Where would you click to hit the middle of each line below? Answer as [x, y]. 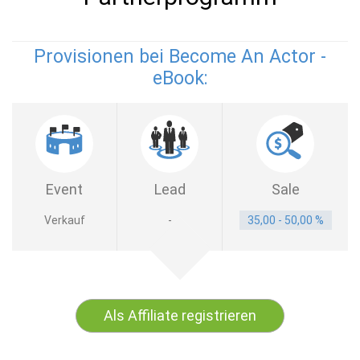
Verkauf [64, 220]
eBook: [180, 78]
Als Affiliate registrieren [180, 315]
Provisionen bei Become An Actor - [180, 57]
